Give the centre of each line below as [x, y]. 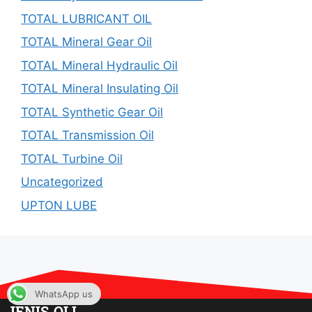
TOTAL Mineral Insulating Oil [100, 88]
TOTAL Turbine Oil [72, 158]
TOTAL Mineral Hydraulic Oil [99, 65]
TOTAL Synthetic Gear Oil [92, 112]
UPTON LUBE [59, 205]
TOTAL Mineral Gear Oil [86, 42]
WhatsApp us [64, 294]
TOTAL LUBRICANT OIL [86, 18]
